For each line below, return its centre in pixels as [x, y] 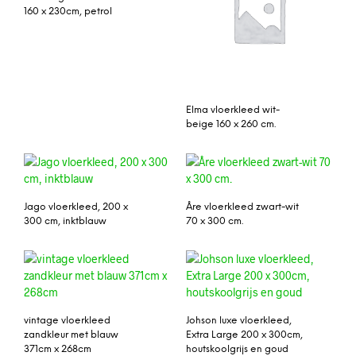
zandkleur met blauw [71, 335]
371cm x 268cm [58, 349]
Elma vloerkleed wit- [233, 110]
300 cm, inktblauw [65, 221]
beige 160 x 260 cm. [231, 125]
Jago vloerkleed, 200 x [76, 207]
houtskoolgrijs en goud [237, 349]
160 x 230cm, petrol [68, 12]
